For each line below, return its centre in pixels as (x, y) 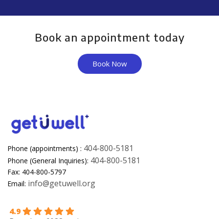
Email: (18, 184)
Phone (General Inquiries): (49, 161)
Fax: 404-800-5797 (37, 172)
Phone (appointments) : (45, 149)
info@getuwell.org (62, 184)
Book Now (109, 63)
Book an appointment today (109, 37)
